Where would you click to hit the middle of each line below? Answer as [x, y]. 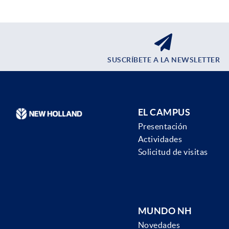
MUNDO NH [165, 211]
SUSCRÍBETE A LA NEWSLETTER [164, 60]
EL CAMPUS [164, 112]
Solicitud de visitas [173, 152]
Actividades [160, 139]
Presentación [163, 127]
